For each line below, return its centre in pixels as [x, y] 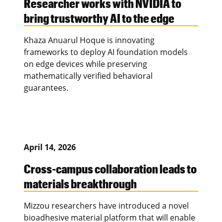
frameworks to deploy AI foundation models [106, 52]
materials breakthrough [80, 183]
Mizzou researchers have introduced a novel [106, 205]
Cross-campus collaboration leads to [110, 168]
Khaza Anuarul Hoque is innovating [89, 40]
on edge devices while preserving [85, 64]
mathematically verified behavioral [88, 76]
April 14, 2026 [50, 147]
